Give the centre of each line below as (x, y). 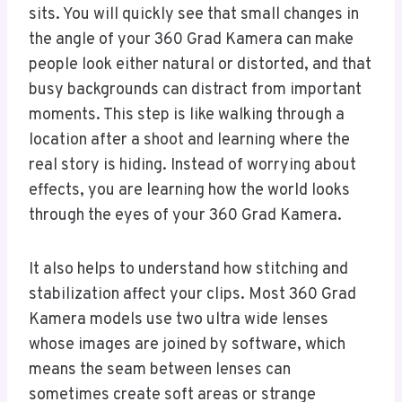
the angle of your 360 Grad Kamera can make (191, 40)
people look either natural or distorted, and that (200, 66)
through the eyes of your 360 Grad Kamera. (185, 216)
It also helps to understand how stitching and (188, 270)
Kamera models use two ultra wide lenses (179, 320)
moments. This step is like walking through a (187, 116)
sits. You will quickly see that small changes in (194, 15)
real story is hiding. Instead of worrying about (192, 166)
